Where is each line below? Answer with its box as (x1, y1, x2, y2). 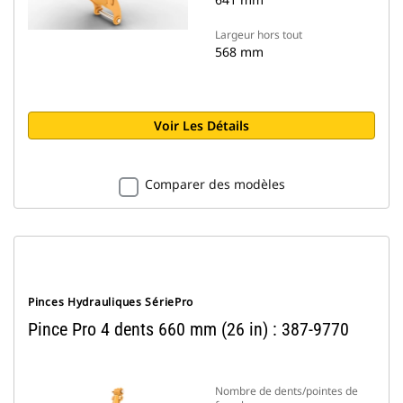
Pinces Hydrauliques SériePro (28, 294, 194, 309)
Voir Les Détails (154, 117, 249, 134)
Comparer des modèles (144, 175, 285, 193)
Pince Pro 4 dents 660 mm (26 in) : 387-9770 (28, 318, 349, 340)
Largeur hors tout (215, 27, 302, 42)
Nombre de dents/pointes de (215, 383, 358, 399)
